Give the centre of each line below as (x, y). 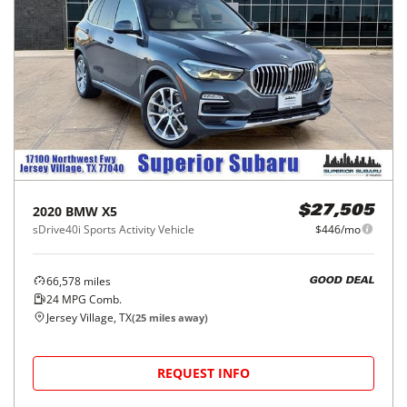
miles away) (177, 317)
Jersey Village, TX (89, 317)
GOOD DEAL (342, 282)
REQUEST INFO (203, 372)
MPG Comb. (90, 299)
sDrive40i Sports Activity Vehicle (114, 229)
